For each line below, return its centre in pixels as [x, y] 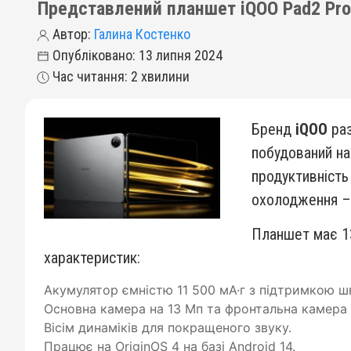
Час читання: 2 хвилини [119, 76]
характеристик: [92, 258]
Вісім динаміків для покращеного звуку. [168, 327]
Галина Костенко [142, 34]
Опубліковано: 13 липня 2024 [136, 55]
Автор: [72, 34]
